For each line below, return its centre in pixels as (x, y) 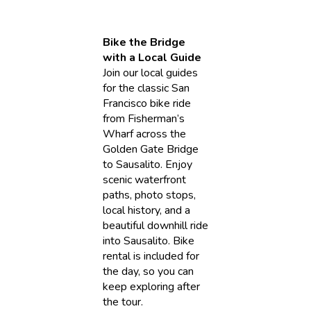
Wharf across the (144, 134)
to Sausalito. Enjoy (147, 164)
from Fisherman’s (143, 118)
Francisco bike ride (146, 103)
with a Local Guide (152, 57)
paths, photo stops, (149, 195)
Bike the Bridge (144, 42)
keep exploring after (151, 286)
